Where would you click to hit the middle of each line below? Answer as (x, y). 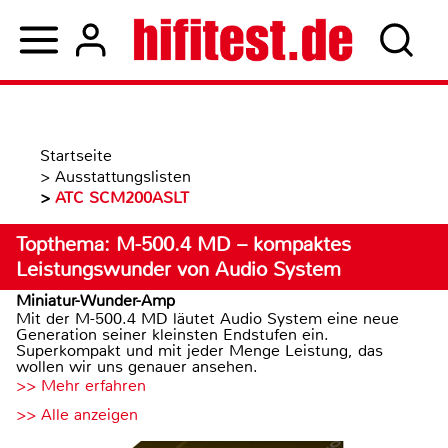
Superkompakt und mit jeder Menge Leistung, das (199, 350)
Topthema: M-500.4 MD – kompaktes (183, 244)
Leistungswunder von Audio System (178, 269)
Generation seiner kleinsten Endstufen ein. (172, 334)
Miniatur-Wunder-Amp (95, 300)
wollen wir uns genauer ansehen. (137, 366)
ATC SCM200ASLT (122, 197)
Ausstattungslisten (123, 176)
